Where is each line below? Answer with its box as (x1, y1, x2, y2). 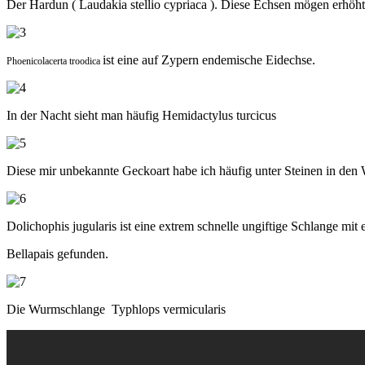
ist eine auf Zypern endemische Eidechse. (103, 52, 315, 67)
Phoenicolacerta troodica (7, 55, 103, 67)
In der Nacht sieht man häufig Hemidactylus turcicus (7, 108, 276, 122)
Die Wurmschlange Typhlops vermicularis (7, 301, 226, 316)
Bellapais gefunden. (7, 246, 108, 261)
